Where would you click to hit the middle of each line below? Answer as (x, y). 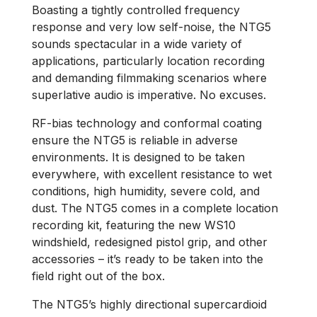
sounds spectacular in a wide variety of (137, 44)
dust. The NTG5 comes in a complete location (155, 208)
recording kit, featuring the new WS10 (134, 225)
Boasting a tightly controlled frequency (136, 10)
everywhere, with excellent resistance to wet (152, 174)
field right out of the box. (98, 276)
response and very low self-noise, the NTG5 (151, 27)
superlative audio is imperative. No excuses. (149, 95)
